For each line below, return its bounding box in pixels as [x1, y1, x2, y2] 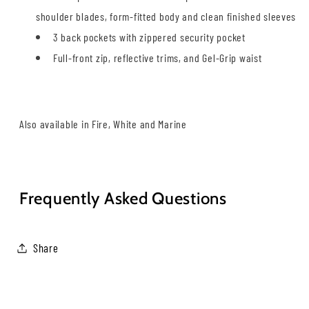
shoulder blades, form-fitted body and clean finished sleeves [36, 10, 297, 23]
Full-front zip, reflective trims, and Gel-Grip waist [53, 51, 262, 65]
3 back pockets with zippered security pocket [53, 30, 246, 44]
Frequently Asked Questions [19, 188, 227, 209]
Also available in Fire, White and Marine [19, 117, 187, 131]
